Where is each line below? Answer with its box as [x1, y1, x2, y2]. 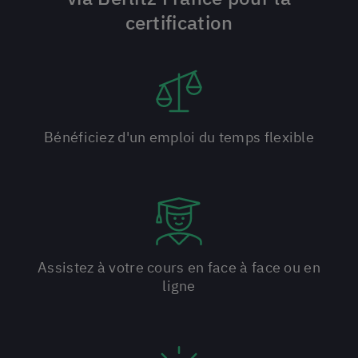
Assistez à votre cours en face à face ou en [38, 258, 320, 276]
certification [125, 10, 233, 35]
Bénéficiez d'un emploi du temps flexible [44, 128, 314, 146]
